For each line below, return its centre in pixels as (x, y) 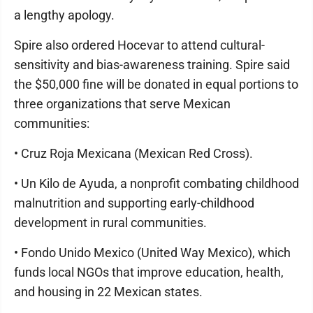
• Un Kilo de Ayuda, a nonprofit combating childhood (156, 184)
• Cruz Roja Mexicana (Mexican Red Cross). (133, 154)
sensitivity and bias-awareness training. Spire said (152, 65)
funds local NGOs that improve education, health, (149, 272)
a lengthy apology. (64, 15)
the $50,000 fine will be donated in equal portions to (156, 85)
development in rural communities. (110, 223)
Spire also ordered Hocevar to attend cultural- (139, 45)
